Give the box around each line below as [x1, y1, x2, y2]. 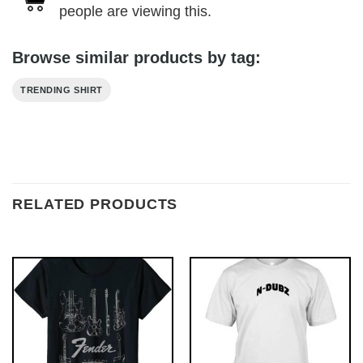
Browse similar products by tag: [12, 49, 261, 67]
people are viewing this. [59, 2, 211, 19]
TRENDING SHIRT [20, 85, 103, 96]
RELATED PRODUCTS [12, 195, 178, 212]
